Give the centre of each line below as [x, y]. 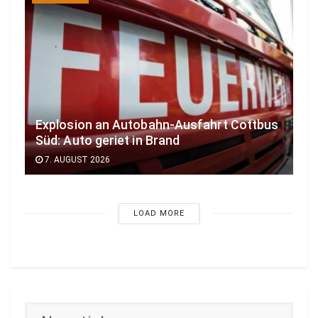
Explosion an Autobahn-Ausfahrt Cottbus [157, 125]
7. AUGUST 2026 [76, 159]
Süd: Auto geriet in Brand [108, 140]
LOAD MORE [159, 213]
